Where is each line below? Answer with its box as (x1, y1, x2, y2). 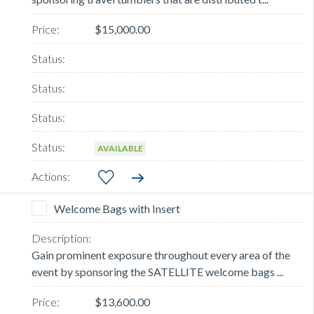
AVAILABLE (97, 143, 143, 154)
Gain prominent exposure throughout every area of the (32, 248, 290, 262)
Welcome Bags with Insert (54, 202, 180, 216)
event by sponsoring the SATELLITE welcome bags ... (32, 265, 283, 279)
